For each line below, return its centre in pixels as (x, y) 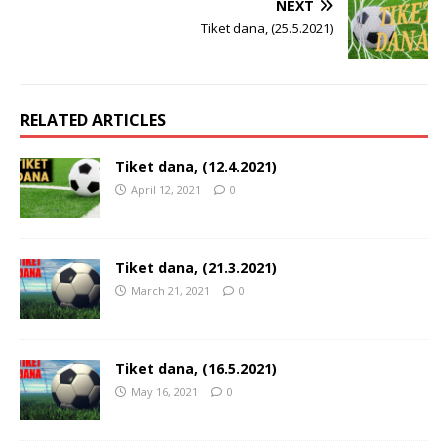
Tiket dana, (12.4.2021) (196, 166)
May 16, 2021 (164, 391)
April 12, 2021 (166, 189)
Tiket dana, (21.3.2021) (196, 267)
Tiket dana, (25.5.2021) (267, 27)
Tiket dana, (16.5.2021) (196, 368)
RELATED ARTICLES (93, 119)
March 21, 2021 (170, 290)
